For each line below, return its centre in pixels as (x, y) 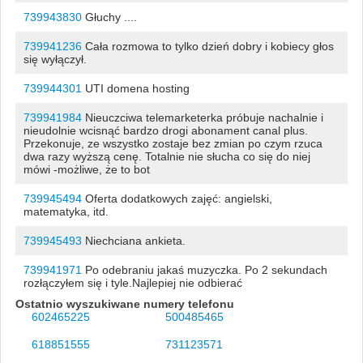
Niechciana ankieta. (133, 240)
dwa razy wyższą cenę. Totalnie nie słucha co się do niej (167, 156)
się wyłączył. (55, 59)
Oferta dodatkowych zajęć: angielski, (177, 198)
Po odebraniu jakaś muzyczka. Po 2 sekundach (204, 269)
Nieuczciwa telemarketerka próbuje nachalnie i (202, 117)
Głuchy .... (109, 17)
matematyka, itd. (66, 211)
